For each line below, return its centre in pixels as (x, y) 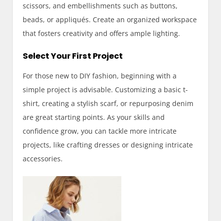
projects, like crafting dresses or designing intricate (108, 145)
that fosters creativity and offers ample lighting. (102, 33)
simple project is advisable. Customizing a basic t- (106, 89)
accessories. (43, 158)
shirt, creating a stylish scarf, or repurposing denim (108, 103)
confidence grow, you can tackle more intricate (100, 131)
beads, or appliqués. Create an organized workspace (110, 19)
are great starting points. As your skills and (94, 117)
